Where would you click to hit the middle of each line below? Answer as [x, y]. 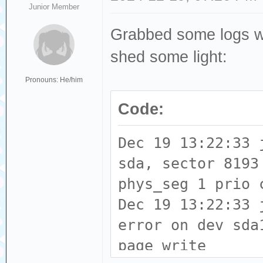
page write [162, 246]
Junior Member [54, 7]
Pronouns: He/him [54, 80]
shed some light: [169, 57]
